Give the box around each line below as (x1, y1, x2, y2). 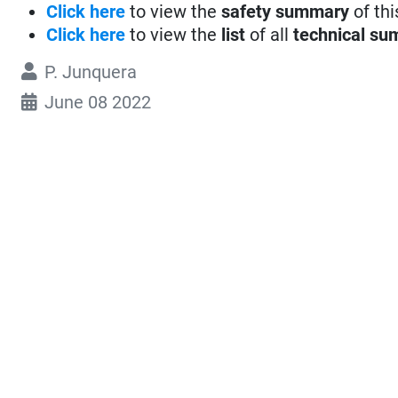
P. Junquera (44, 60, 138, 83)
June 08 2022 (44, 91, 152, 113)
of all (245, 23, 294, 45)
